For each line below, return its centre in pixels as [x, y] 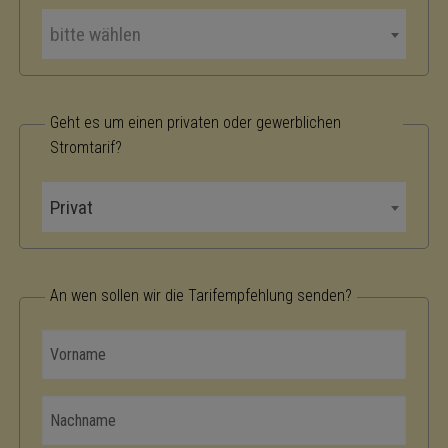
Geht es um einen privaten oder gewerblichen [195, 123]
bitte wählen [95, 35]
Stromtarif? [85, 148]
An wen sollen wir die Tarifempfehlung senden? [200, 295]
